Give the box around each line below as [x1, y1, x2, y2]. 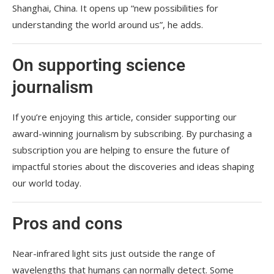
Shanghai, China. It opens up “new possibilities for [12, 1, 218, 14]
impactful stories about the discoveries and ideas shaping [12, 160, 254, 172]
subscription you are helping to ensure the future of [12, 143, 229, 156]
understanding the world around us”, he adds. [12, 18, 203, 31]
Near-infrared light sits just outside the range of [12, 246, 215, 259]
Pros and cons [12, 213, 122, 234]
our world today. [12, 176, 81, 189]
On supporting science [12, 54, 185, 75]
